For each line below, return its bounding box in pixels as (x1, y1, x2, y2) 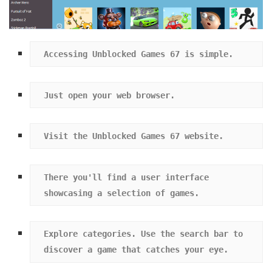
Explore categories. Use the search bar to (43, 229, 243, 239)
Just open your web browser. (43, 90, 175, 100)
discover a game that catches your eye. (43, 245, 228, 255)
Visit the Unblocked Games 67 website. (43, 131, 223, 141)
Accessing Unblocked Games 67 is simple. (43, 49, 233, 59)
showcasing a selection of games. (43, 188, 199, 198)
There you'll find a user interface (43, 172, 209, 182)
